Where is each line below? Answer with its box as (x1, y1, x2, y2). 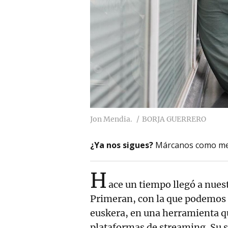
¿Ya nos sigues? (90, 139, 153, 151)
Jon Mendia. (90, 114, 132, 124)
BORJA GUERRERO (142, 114, 206, 124)
